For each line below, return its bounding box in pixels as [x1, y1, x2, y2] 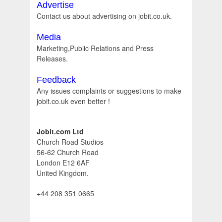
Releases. [37, 54, 68, 64]
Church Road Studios [37, 137, 104, 147]
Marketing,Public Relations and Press [37, 43, 154, 54]
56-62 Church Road [37, 147, 99, 158]
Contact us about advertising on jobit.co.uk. [37, 11, 172, 21]
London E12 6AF [37, 158, 90, 168]
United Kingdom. [37, 168, 89, 178]
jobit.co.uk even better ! [37, 96, 110, 107]
